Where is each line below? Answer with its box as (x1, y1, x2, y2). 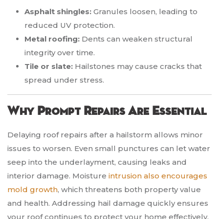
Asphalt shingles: (24, 7, 91, 17)
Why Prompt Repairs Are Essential (7, 105, 207, 118)
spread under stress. (24, 75, 104, 85)
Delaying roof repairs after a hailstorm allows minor (7, 130, 203, 140)
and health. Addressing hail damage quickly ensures (7, 198, 208, 208)
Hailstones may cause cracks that (73, 62, 202, 71)
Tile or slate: (24, 62, 73, 71)
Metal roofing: (24, 34, 80, 44)
